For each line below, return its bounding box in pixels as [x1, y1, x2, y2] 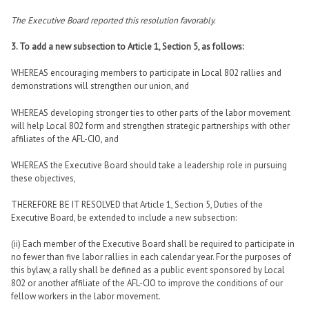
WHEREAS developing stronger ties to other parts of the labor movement [11, 106, 290, 119]
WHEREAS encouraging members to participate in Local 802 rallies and [11, 67, 281, 79]
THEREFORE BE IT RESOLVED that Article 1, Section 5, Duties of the [11, 199, 263, 211]
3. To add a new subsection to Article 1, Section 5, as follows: [11, 41, 243, 53]
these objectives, [11, 172, 76, 184]
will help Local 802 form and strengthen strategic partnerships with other [11, 119, 290, 132]
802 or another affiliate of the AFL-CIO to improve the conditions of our [11, 277, 283, 290]
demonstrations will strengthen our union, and [11, 80, 189, 92]
